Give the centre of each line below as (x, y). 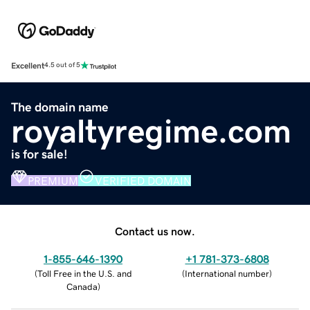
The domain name (60, 107)
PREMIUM (53, 180)
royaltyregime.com (151, 130)
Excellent (28, 65)
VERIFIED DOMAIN (143, 180)
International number (227, 273)
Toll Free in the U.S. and (84, 273)
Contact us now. (155, 231)
